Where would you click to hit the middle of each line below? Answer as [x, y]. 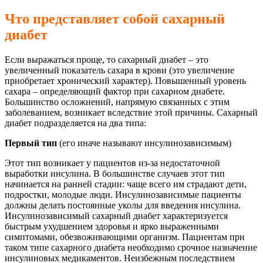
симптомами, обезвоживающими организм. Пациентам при [125, 237]
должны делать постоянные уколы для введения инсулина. [123, 205]
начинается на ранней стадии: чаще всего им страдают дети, [126, 184]
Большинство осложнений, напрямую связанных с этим [117, 102]
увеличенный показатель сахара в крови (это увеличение [119, 70]
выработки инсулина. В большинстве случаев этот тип [115, 173]
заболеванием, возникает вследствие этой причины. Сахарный [131, 112]
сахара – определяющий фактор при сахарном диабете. [115, 91]
